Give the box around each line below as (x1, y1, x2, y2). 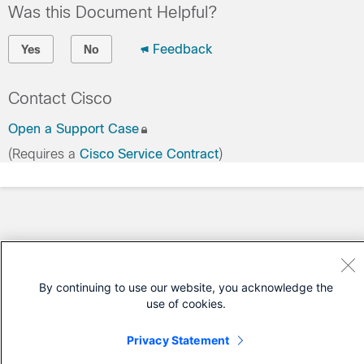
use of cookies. (146, 297, 226, 310)
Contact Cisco (8, 89, 112, 107)
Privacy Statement (126, 333, 230, 347)
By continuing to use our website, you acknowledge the (39, 280, 333, 294)
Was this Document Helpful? (8, 2, 217, 21)
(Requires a (8, 146, 80, 161)
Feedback (153, 41, 212, 56)
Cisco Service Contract (80, 146, 219, 161)
